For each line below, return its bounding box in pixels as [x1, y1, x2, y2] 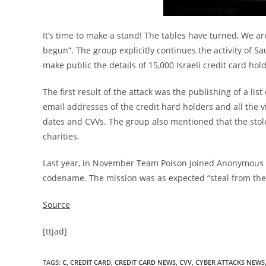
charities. [43, 131, 80, 142]
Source [43, 199, 70, 210]
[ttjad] [43, 226, 67, 237]
